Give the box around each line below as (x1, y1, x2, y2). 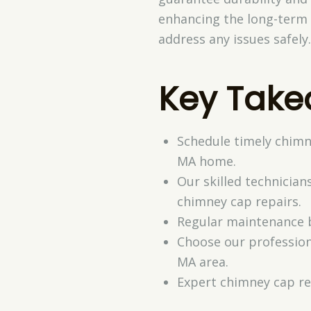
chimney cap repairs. (176, 192, 301, 210)
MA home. (176, 152, 236, 169)
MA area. (176, 253, 228, 270)
